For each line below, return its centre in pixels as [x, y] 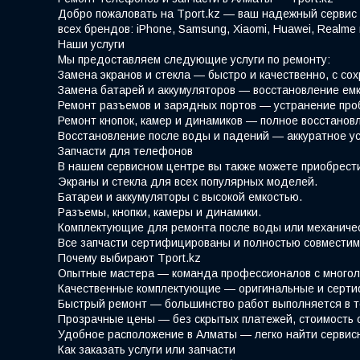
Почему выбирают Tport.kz [129, 258]
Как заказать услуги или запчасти [147, 349]
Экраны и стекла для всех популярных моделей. [188, 181]
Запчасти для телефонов [125, 151]
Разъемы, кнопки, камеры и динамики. [160, 212]
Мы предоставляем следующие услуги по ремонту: [194, 59]
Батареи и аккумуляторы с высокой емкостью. [180, 196]
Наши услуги [91, 44]
